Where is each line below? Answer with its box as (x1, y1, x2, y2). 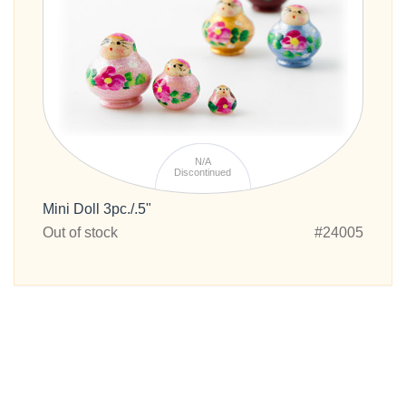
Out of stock (43, 225, 118, 241)
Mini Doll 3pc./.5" (43, 201, 151, 217)
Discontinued (174, 166, 232, 178)
